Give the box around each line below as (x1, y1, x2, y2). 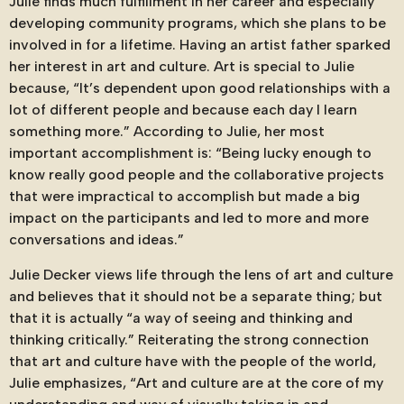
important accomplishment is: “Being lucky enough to (9, 144, 372, 162)
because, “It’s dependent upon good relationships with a (9, 79, 390, 97)
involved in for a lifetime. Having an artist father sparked (9, 36, 390, 54)
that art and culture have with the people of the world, (9, 352, 376, 370)
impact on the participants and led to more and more (9, 209, 369, 227)
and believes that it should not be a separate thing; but (9, 287, 382, 305)
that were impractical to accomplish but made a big (9, 188, 360, 206)
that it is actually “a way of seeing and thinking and (9, 308, 353, 326)
